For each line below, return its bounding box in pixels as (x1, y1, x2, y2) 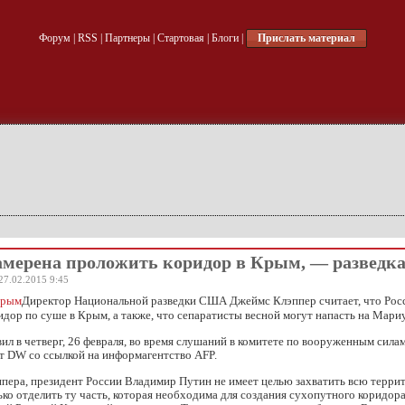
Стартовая (156, 32, 204, 44)
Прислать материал (257, 32, 355, 44)
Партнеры (104, 32, 150, 44)
